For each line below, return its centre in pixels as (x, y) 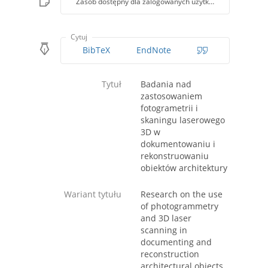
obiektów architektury (184, 168)
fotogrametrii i (169, 108)
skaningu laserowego (183, 120)
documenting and (176, 242)
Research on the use (182, 194)
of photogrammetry (179, 206)
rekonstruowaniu (175, 156)
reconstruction (170, 254)
